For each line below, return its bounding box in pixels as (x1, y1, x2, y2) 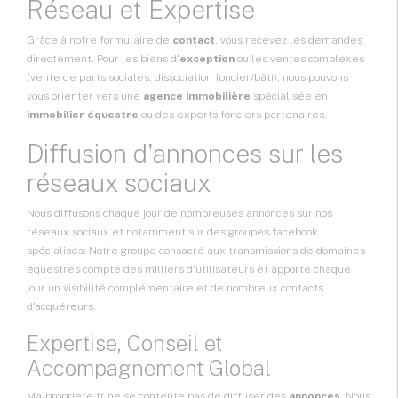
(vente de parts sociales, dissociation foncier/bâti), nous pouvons (27, 71, 348, 84)
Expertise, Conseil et (27, 330, 222, 356)
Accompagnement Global (27, 355, 271, 381)
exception (179, 52, 235, 66)
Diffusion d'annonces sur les (27, 139, 343, 169)
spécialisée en (251, 90, 328, 103)
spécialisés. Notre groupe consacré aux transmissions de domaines (27, 244, 365, 258)
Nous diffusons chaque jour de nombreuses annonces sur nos (27, 207, 332, 220)
